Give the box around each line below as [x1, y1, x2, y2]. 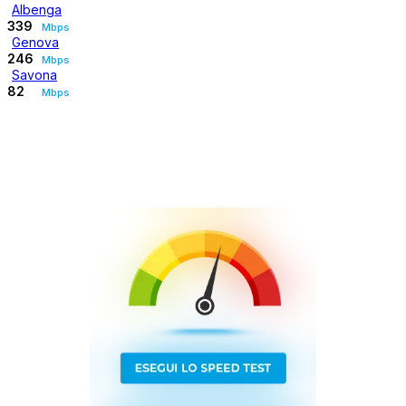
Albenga [12, 2, 62, 18]
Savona [12, 67, 57, 83]
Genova [12, 34, 59, 51]
